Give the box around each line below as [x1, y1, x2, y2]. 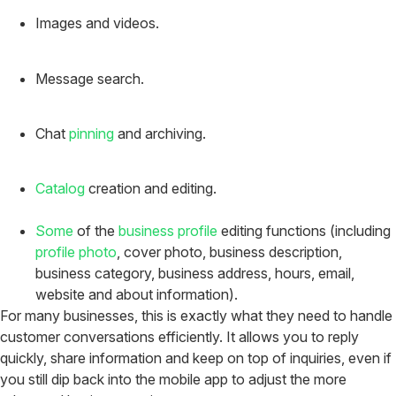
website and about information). [35, 286, 238, 304]
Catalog [35, 179, 85, 198]
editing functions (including [217, 222, 391, 240]
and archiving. [114, 124, 206, 142]
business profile [118, 222, 217, 240]
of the [73, 222, 118, 240]
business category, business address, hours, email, [35, 264, 354, 283]
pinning [69, 124, 114, 142]
